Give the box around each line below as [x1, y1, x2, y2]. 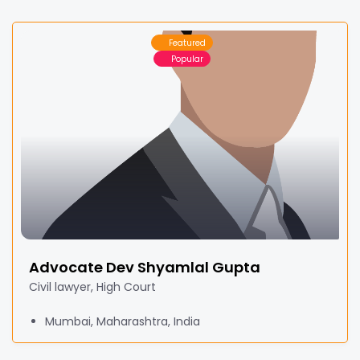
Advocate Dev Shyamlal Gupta [29, 257, 260, 277]
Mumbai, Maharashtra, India [45, 313, 200, 329]
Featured [169, 36, 206, 49]
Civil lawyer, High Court [29, 279, 156, 295]
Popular [171, 52, 203, 65]
